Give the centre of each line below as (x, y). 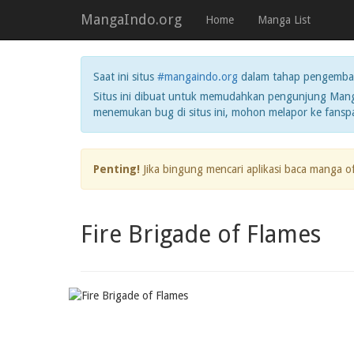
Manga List (284, 20)
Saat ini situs (125, 77)
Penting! (117, 169)
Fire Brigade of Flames (201, 234)
